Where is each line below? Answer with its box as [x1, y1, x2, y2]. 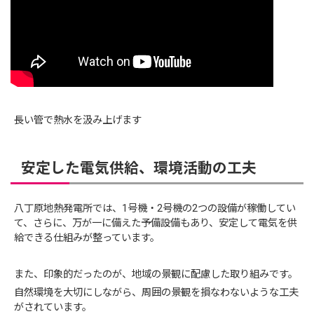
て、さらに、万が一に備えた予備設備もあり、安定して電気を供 [14, 217, 298, 229]
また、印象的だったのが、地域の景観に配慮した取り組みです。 [14, 268, 299, 280]
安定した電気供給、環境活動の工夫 [20, 160, 257, 177]
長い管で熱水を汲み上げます [14, 114, 142, 126]
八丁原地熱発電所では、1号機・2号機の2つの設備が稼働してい [14, 202, 296, 214]
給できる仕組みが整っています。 [14, 231, 161, 244]
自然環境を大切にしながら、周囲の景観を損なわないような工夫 [14, 286, 299, 299]
